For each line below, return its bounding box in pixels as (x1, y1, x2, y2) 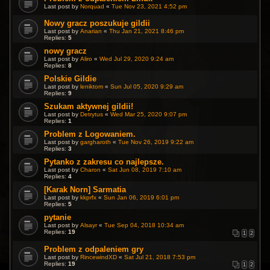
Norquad (80, 3, 105, 10)
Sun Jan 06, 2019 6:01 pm (104, 194, 180, 201)
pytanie (44, 213, 72, 222)
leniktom (80, 83, 104, 90)
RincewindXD (80, 253, 118, 260)
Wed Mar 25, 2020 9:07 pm (110, 111, 187, 118)
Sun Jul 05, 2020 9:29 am (110, 83, 184, 90)
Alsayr (80, 222, 98, 229)
